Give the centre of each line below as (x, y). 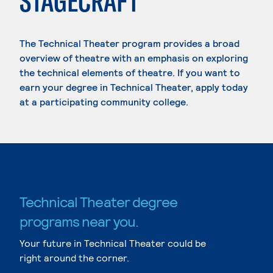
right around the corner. (74, 257)
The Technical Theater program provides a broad (129, 43)
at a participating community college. (104, 101)
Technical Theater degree (98, 201)
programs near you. (79, 221)
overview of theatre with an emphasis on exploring (134, 58)
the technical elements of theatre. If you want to (130, 72)
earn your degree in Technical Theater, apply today (134, 87)
